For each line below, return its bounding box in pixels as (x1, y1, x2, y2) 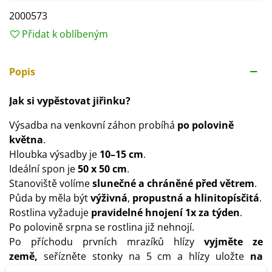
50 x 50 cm (78, 161, 127, 175)
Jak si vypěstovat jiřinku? (9, 93, 131, 107)
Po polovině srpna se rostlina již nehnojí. (9, 220, 194, 234)
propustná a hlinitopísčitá (132, 191, 259, 205)
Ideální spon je (9, 161, 78, 175)
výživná (90, 191, 127, 205)
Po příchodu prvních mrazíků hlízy (9, 234, 204, 248)
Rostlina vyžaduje (9, 205, 91, 219)
